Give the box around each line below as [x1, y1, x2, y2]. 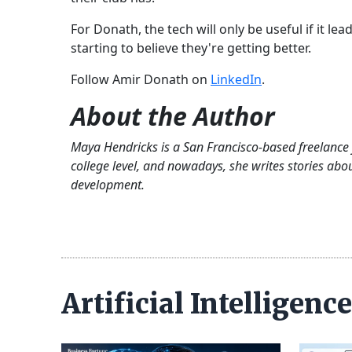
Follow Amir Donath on [71, 71, 211, 89]
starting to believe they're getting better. [71, 39, 311, 57]
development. [71, 176, 145, 194]
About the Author [71, 99, 274, 134]
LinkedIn [211, 71, 262, 89]
